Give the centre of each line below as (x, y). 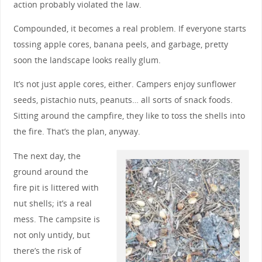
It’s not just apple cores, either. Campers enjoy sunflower (125, 84)
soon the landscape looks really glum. (87, 60)
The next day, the (47, 156)
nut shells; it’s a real (52, 203)
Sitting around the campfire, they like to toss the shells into (129, 116)
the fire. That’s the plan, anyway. (77, 132)
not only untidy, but (51, 235)
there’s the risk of (47, 250)
